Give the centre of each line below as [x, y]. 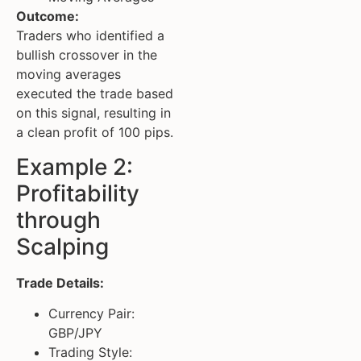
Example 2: [75, 166]
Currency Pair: [91, 314]
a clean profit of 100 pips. [95, 133]
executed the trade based [95, 94]
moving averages [68, 75]
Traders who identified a [90, 36]
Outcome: [48, 17]
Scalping [62, 246]
